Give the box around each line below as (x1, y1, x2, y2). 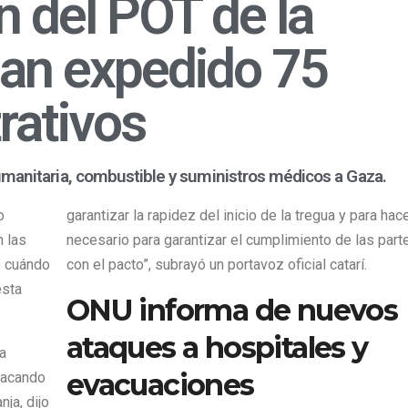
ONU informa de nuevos (66, 292, 398, 329)
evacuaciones (66, 367, 254, 403)
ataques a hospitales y (66, 330, 368, 366)
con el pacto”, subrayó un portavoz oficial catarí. (66, 256, 367, 274)
